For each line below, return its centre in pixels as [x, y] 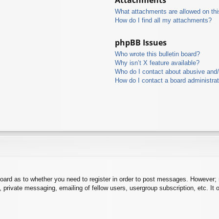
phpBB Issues [141, 42]
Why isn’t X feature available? [157, 63]
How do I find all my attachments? [164, 20]
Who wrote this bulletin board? [158, 54]
